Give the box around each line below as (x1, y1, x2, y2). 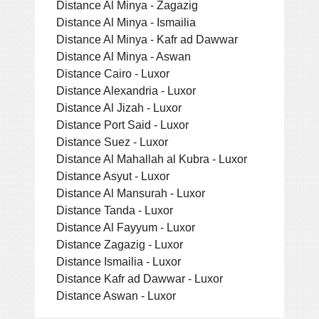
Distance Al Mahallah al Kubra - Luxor (56, 152, 247, 165)
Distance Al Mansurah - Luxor (56, 186, 205, 199)
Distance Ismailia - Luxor (56, 254, 181, 268)
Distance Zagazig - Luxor (56, 237, 183, 251)
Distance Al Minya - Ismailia (56, 15, 196, 28)
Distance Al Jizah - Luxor (56, 100, 182, 114)
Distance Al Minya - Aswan (56, 49, 191, 63)
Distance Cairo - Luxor (56, 66, 169, 80)
